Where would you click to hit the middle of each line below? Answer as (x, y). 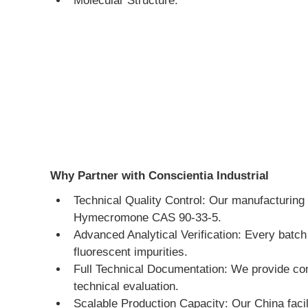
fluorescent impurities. (131, 252)
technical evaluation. (126, 286)
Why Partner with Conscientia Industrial (159, 175)
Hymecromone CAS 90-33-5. (147, 217)
